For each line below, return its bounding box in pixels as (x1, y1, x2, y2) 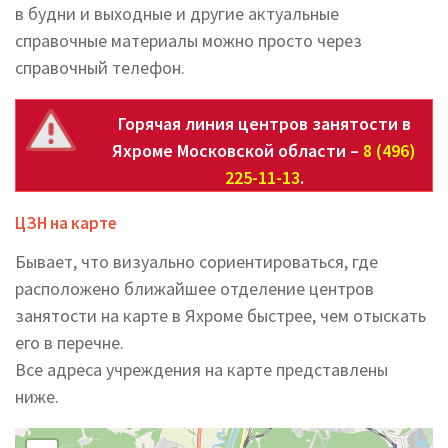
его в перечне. (15, 331, 124, 354)
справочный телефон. (15, 56, 185, 79)
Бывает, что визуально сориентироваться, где (15, 250, 378, 273)
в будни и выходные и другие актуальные (15, 2, 339, 25)
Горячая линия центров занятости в (117, 112, 411, 135)
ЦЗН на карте (15, 212, 117, 234)
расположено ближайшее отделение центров (15, 277, 374, 300)
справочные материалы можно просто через (15, 29, 362, 52)
